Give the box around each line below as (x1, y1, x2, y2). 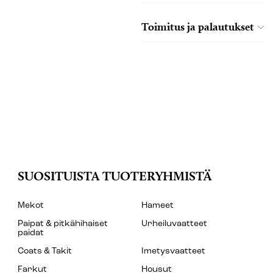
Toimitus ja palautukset (141, 19, 254, 33)
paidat (18, 229, 44, 238)
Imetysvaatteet (141, 247, 205, 256)
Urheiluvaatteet (141, 219, 207, 229)
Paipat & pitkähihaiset (18, 219, 108, 229)
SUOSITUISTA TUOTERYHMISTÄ (18, 168, 211, 183)
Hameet (141, 201, 174, 210)
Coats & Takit (18, 247, 72, 256)
